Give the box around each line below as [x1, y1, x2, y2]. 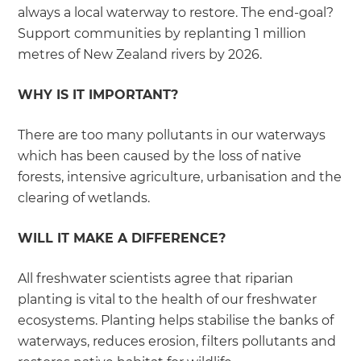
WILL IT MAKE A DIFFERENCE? [18, 230, 226, 247]
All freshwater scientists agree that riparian [18, 271, 294, 287]
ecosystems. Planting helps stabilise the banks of [18, 313, 334, 329]
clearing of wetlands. [18, 190, 151, 206]
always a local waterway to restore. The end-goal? [18, 5, 334, 21]
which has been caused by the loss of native [18, 148, 302, 164]
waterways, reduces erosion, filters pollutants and [18, 334, 337, 350]
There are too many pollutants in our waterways [18, 127, 326, 143]
